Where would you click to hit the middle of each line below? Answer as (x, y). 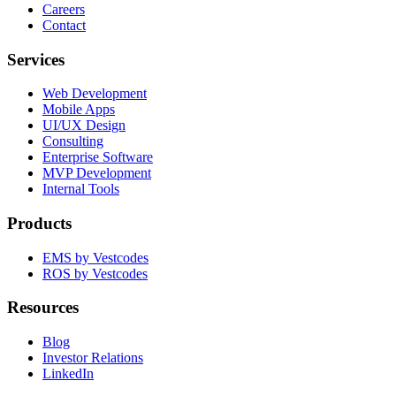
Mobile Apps (79, 110)
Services (36, 59)
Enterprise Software (98, 157)
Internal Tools (81, 189)
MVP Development (97, 173)
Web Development (95, 94)
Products (39, 223)
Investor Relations (93, 358)
